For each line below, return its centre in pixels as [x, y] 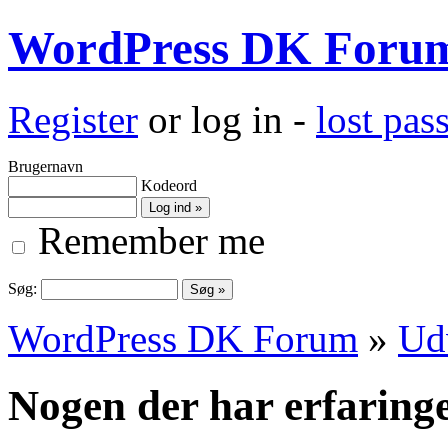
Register [73, 119]
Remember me [146, 240]
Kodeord [169, 185]
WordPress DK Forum [183, 338]
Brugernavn [45, 166]
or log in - [227, 119]
